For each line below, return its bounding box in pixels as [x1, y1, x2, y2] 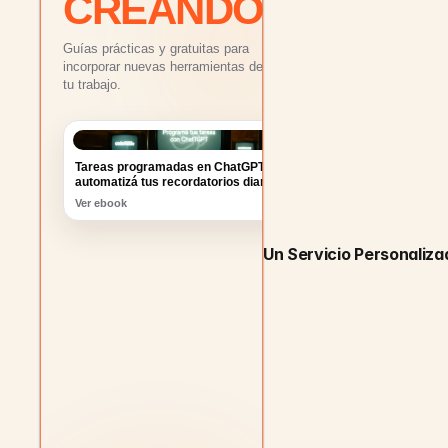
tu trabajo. [63, 78, 121, 92]
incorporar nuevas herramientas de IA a [63, 60, 290, 74]
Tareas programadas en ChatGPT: [80, 127, 265, 141]
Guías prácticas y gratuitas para [63, 42, 249, 56]
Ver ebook [80, 162, 131, 175]
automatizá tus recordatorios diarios [80, 141, 278, 156]
